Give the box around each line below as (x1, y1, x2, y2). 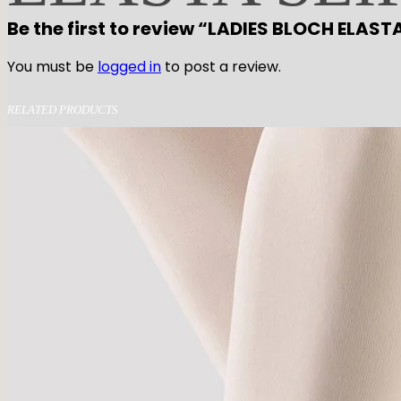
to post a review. (161, 55, 281, 77)
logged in (98, 55, 161, 77)
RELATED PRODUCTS (7, 102, 118, 116)
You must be (7, 55, 98, 77)
